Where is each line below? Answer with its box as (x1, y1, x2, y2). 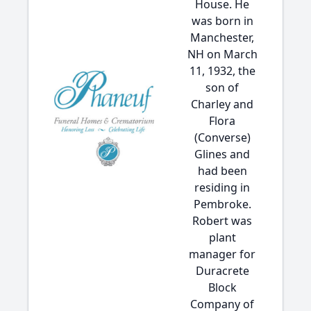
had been (197, 163, 247, 178)
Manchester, (190, 30, 254, 45)
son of (205, 80, 239, 95)
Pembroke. (193, 196, 251, 212)
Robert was (192, 213, 252, 228)
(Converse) (194, 130, 251, 145)
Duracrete (195, 263, 249, 278)
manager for (189, 246, 255, 262)
